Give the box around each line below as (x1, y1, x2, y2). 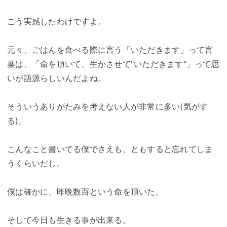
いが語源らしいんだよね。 (7, 73, 106, 83)
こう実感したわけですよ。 (7, 16, 106, 26)
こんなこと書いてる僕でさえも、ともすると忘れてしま (7, 144, 213, 154)
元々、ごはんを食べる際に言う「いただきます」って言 (7, 45, 213, 55)
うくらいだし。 (7, 158, 65, 168)
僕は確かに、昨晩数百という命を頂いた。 (7, 186, 164, 197)
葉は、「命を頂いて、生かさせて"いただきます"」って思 (7, 59, 219, 69)
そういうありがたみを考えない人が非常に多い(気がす (7, 101, 208, 111)
